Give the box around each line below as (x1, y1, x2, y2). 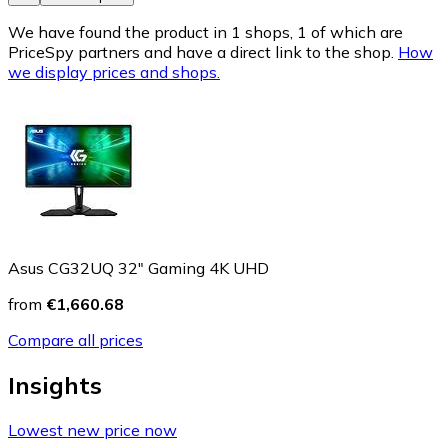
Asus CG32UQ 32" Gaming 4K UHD (8, 258, 269, 279)
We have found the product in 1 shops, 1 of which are (8, 22, 403, 43)
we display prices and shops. (8, 62, 220, 83)
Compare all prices (8, 330, 143, 351)
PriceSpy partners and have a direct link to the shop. (8, 42, 394, 63)
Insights (8, 370, 102, 401)
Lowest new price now (8, 420, 177, 441)
